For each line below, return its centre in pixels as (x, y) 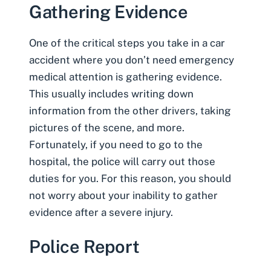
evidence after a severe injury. (101, 213)
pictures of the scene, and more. (107, 128)
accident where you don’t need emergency (132, 60)
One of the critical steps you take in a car (127, 43)
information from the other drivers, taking (130, 111)
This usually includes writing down (111, 94)
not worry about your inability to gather (123, 196)
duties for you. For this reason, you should (130, 179)
